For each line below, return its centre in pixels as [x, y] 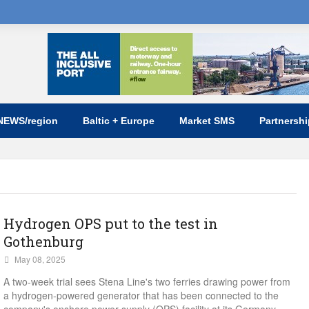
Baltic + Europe [119, 121]
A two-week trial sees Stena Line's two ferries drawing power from [147, 281]
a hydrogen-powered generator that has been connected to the [141, 295]
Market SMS [207, 121]
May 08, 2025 [40, 259]
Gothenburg [43, 241]
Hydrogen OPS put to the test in [111, 223]
